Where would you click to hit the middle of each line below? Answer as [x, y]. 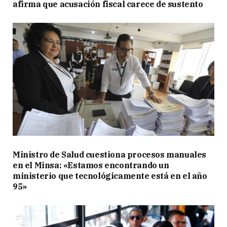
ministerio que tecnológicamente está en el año [110, 176]
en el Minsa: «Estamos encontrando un [91, 165]
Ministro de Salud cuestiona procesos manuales [110, 155]
